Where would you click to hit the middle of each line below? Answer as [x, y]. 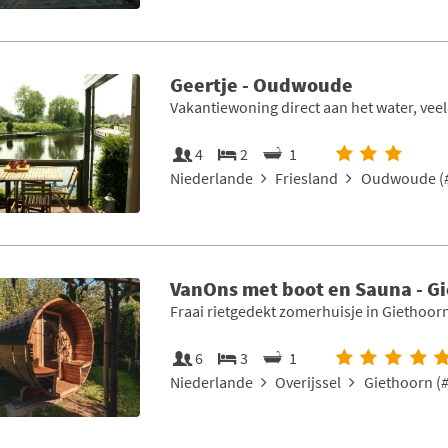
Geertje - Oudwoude [261, 84]
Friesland [307, 177]
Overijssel [308, 381]
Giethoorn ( [402, 381]
